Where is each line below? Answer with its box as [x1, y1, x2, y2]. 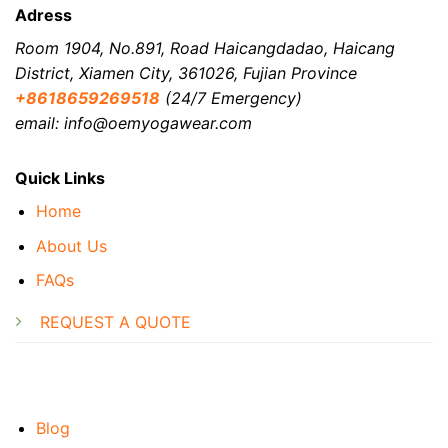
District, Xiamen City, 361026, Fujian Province [15, 62, 357, 83]
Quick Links [14, 167, 105, 188]
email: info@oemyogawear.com [15, 112, 252, 133]
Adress [15, 4, 72, 25]
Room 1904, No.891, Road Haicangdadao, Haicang [15, 37, 395, 58]
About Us [35, 235, 107, 256]
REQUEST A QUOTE [39, 311, 196, 332]
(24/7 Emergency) [160, 87, 302, 108]
